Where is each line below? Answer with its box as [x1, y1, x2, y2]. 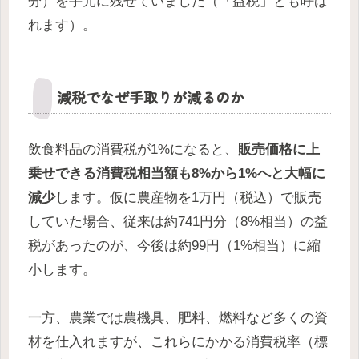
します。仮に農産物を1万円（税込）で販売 [55, 189, 321, 205]
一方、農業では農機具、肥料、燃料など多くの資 [28, 310, 328, 326]
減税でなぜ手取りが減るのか [57, 87, 244, 108]
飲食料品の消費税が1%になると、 [28, 141, 238, 157]
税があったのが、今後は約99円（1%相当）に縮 [28, 237, 321, 253]
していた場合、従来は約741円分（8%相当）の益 [28, 213, 328, 229]
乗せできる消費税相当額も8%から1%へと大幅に [28, 165, 325, 181]
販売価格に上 [238, 141, 320, 157]
